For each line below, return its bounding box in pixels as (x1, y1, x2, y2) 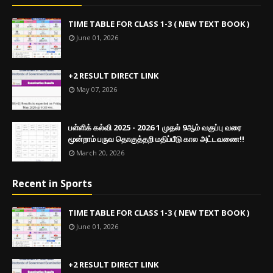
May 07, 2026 (76, 84, 117, 94)
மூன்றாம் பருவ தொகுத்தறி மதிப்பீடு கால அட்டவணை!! (68, 133, 244, 144)
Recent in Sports (12, 176, 92, 190)
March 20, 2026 (76, 147, 124, 157)
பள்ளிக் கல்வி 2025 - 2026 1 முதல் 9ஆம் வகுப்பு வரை (68, 121, 241, 133)
